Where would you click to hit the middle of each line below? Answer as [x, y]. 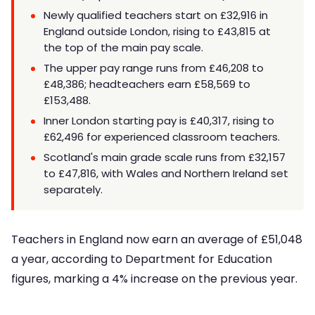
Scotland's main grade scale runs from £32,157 [165, 157]
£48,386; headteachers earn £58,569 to [147, 84]
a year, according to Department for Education [142, 259]
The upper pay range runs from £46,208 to [154, 68]
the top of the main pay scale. [123, 48]
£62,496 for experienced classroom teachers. [162, 137]
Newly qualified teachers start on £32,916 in [156, 15]
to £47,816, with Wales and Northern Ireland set [166, 174]
